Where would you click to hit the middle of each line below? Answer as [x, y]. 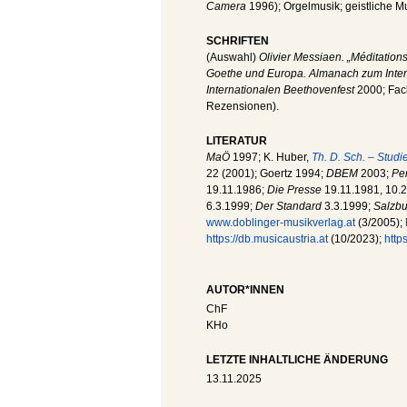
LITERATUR [237, 140]
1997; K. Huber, [272, 157]
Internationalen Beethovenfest [282, 89]
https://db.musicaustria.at [267, 238]
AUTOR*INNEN [245, 289]
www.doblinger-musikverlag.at [281, 222]
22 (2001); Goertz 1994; [266, 173]
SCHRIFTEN [238, 40]
